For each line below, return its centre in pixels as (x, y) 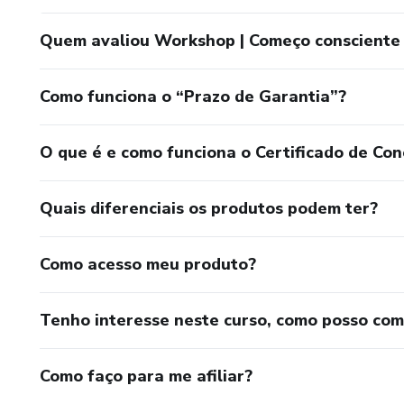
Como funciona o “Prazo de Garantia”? (193, 96)
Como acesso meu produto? (148, 264)
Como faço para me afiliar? (146, 376)
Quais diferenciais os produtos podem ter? (209, 208)
